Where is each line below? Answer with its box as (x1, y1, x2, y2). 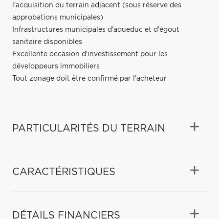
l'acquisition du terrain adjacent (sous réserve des (12, 1, 181, 9)
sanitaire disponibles (12, 38, 82, 45)
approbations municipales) (12, 14, 103, 21)
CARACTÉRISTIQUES (12, 167, 115, 177)
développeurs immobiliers (12, 63, 100, 70)
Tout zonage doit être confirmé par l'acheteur (12, 75, 167, 82)
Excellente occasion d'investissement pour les (12, 50, 168, 58)
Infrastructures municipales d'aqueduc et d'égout (12, 26, 179, 33)
